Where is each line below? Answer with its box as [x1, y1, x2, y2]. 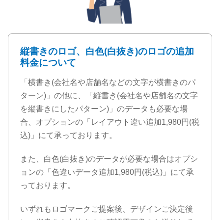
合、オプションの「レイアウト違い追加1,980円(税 [20, 118, 199, 127]
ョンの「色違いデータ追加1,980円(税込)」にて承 [20, 168, 194, 177]
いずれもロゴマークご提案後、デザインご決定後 [20, 205, 193, 214]
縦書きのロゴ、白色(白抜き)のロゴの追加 [20, 46, 194, 57]
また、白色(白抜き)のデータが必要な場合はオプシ [20, 155, 198, 164]
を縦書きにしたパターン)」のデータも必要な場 [20, 105, 188, 113]
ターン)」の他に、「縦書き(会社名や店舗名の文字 [20, 91, 198, 100]
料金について [20, 57, 76, 68]
